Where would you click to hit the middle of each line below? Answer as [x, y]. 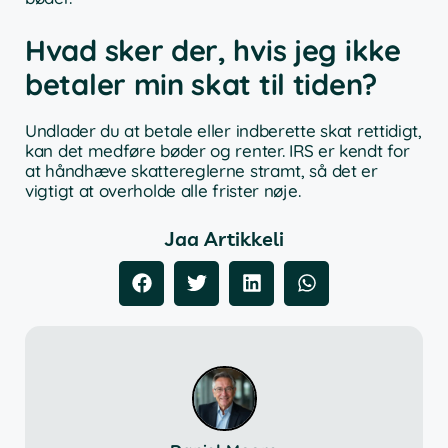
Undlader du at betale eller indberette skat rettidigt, [223, 131]
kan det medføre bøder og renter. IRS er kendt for [217, 151]
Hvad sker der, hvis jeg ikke [213, 50]
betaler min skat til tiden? [201, 84]
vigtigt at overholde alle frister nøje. [163, 191]
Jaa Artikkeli [224, 238]
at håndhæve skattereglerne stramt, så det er [201, 171]
